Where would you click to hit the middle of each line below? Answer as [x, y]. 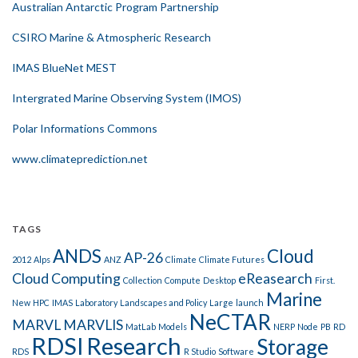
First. [325, 280]
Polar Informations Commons [85, 128]
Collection [143, 280]
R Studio [200, 351]
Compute [183, 280]
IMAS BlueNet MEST [64, 67]
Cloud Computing [66, 278]
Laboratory [96, 302]
